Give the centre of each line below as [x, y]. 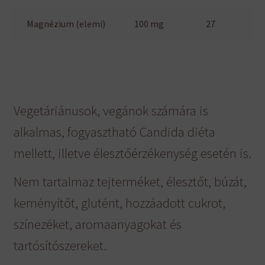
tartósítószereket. [60, 245]
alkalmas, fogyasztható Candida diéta [114, 132]
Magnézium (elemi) [66, 24]
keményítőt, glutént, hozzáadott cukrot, [119, 203]
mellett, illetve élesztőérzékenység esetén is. [132, 153]
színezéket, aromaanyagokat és [97, 224]
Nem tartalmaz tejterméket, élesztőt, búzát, [130, 181]
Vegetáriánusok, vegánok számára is [111, 110]
